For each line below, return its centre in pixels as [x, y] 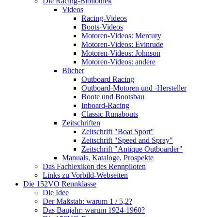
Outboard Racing [108, 79]
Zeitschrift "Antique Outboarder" [132, 149]
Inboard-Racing [105, 105]
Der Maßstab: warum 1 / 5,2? [87, 201]
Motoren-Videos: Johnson [121, 53]
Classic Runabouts [110, 114]
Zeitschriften [81, 123]
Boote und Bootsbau [113, 97]
